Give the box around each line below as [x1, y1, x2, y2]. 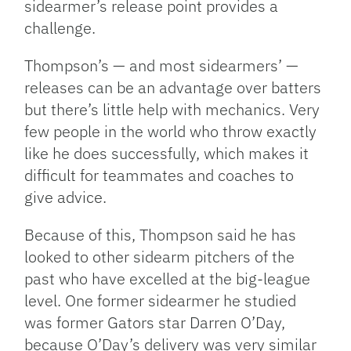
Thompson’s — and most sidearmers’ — [24, 55, 299, 77]
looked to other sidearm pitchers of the [24, 246, 295, 268]
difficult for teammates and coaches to [24, 165, 295, 186]
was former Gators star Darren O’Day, [24, 312, 286, 334]
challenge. [24, 17, 96, 39]
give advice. [24, 186, 107, 208]
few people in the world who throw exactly [24, 121, 317, 143]
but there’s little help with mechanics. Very [24, 99, 320, 121]
